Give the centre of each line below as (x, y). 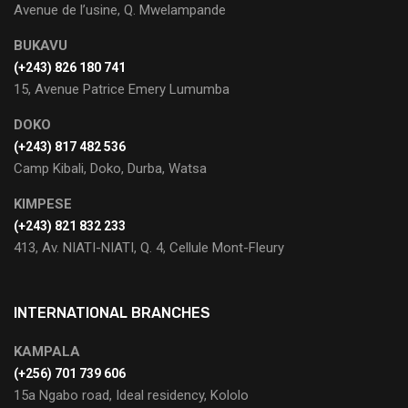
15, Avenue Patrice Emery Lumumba (122, 89)
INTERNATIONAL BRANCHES (112, 312)
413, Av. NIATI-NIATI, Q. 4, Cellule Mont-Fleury (149, 247)
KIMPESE (43, 204)
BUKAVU (41, 45)
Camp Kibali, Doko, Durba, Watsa (110, 168)
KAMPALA (47, 351)
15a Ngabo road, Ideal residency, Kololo (131, 395)
